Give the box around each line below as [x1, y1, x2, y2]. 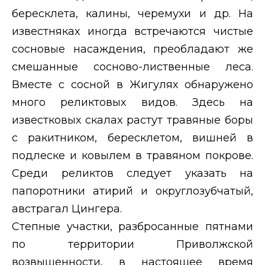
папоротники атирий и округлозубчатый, [12, 184, 253, 198]
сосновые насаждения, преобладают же [12, 42, 253, 56]
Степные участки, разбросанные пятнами [12, 219, 253, 233]
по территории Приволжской [12, 237, 253, 251]
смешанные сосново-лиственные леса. [12, 60, 253, 73]
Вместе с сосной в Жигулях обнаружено [12, 77, 253, 91]
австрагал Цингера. [12, 202, 122, 215]
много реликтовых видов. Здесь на [12, 95, 253, 109]
